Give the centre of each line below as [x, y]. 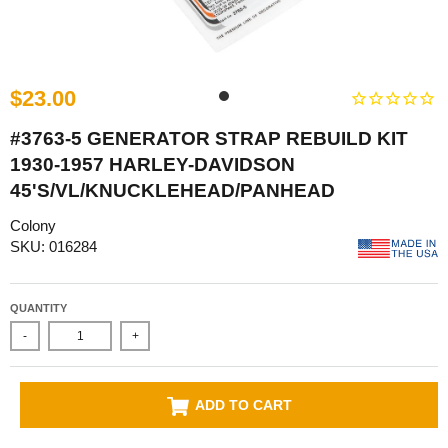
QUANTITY [38, 308]
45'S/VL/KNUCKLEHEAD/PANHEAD [172, 190]
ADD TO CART [243, 405]
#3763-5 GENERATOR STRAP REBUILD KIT [209, 138]
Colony [33, 225]
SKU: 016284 [53, 246]
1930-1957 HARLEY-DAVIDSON [152, 164]
